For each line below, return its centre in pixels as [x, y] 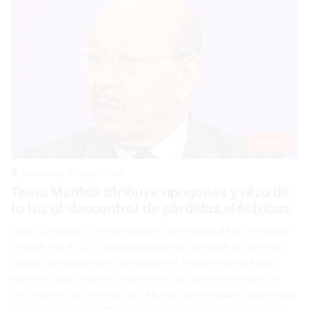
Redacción [42, 173]
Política [268, 143]
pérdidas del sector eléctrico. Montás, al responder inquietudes [154, 294]
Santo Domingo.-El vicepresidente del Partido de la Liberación [151, 230]
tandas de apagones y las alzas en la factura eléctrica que [143, 262]
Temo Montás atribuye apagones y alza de [151, 190]
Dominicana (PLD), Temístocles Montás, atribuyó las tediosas [148, 246]
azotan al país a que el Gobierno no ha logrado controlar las [145, 278]
